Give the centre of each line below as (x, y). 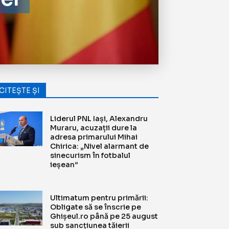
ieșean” (64, 164)
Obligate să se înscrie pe (96, 207)
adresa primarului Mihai (94, 137)
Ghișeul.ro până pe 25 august (104, 216)
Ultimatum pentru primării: (99, 198)
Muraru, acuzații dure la (94, 128)
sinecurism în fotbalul (90, 155)
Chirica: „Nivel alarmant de (100, 146)
